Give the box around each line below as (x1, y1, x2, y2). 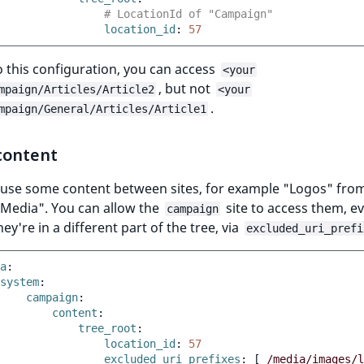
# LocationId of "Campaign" (104, 7, 273, 20)
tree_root (78, 322, 136, 335)
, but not (158, 80, 214, 97)
